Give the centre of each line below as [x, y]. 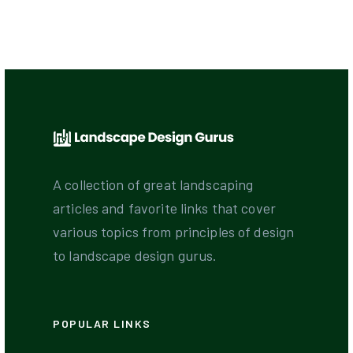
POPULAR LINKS [102, 323]
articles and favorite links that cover [164, 208]
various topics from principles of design [174, 232]
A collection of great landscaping [153, 184]
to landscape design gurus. [135, 255]
